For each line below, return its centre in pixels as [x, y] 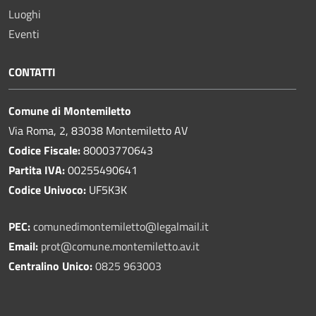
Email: [25, 246]
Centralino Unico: [50, 266]
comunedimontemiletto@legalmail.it [121, 226]
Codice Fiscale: [46, 150]
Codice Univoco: [47, 189]
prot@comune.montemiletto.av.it [120, 246]
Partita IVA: [37, 170]
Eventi [24, 34]
